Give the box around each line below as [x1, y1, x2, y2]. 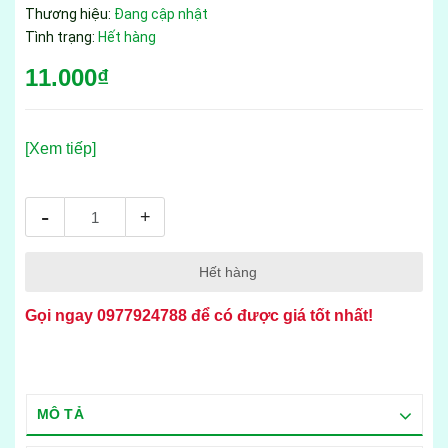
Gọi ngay [25, 307, 97, 325]
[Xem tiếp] [25, 140, 96, 158]
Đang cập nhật [114, 6, 208, 23]
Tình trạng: [25, 29, 98, 46]
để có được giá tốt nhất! [187, 307, 373, 325]
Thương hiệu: [25, 6, 114, 23]
